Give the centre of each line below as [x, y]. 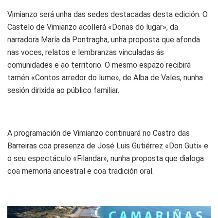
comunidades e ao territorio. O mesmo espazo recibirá [99, 65]
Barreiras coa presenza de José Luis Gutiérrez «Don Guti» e [108, 146]
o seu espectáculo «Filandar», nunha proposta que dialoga [106, 159]
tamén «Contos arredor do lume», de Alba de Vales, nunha [105, 78]
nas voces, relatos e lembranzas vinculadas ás [86, 53]
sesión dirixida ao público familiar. [63, 91]
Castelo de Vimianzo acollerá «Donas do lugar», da [93, 27]
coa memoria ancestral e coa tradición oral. [81, 171]
